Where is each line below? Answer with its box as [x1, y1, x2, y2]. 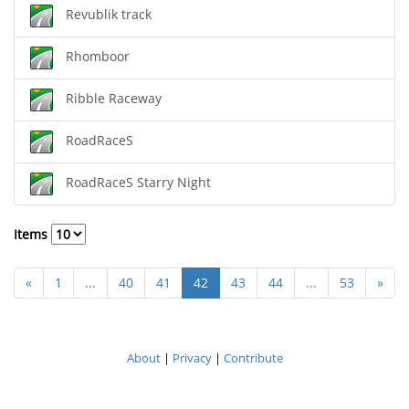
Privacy [172, 350, 212, 366]
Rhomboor [66, 47, 130, 66]
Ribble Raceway [66, 89, 162, 108]
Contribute [223, 350, 283, 366]
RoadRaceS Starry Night [66, 173, 211, 192]
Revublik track [66, 5, 152, 24]
